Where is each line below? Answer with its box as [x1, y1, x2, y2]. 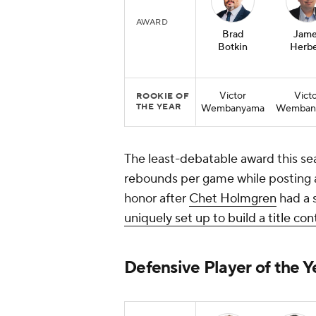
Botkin [218, 41, 248, 54]
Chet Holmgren [189, 190, 276, 207]
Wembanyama [201, 102, 265, 116]
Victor [219, 90, 246, 103]
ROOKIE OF [136, 91, 190, 102]
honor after [124, 190, 189, 207]
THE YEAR [136, 102, 182, 113]
